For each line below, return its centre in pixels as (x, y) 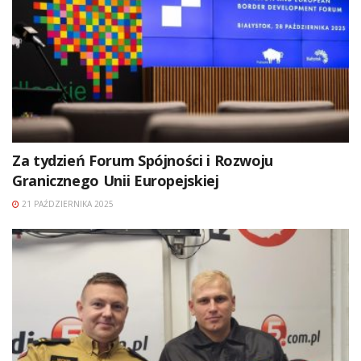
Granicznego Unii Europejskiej (116, 181)
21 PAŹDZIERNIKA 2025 (66, 204)
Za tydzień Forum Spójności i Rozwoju (143, 161)
